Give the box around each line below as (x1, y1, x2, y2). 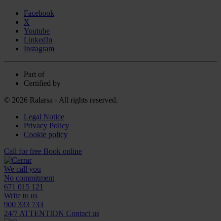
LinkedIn (24, 36, 52, 44)
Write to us (4, 191, 37, 200)
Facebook (24, 9, 54, 18)
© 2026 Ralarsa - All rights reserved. (4, 96, 118, 105)
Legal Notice (24, 112, 64, 121)
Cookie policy (24, 130, 68, 139)
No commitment (4, 174, 54, 183)
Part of (24, 70, 44, 79)
